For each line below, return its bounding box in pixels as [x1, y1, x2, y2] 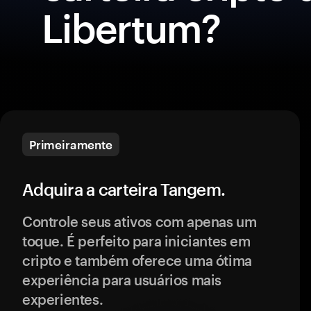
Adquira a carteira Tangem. [22, 179, 226, 199]
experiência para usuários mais [22, 271, 222, 288]
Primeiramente [29, 137, 112, 151]
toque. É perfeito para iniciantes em [22, 233, 251, 249]
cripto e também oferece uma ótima [22, 252, 252, 269]
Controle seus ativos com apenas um [22, 213, 257, 230]
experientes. [22, 291, 103, 308]
